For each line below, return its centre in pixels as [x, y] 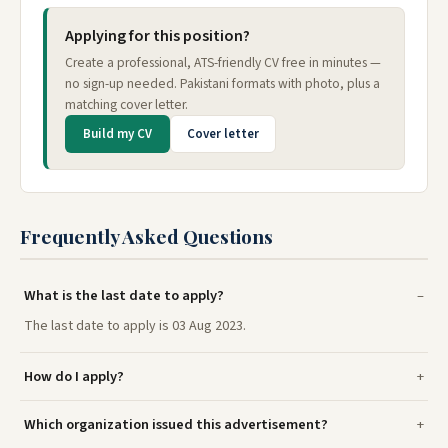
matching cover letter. [126, 104]
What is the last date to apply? [124, 295]
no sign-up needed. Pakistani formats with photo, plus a [222, 83]
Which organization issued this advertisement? [176, 424]
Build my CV [117, 133]
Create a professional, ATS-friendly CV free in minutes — [223, 62]
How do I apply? [74, 376]
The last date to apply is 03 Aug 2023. [135, 325]
